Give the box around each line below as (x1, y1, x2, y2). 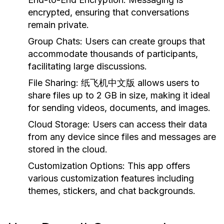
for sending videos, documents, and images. (28, 102, 210, 113)
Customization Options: (28, 160, 125, 171)
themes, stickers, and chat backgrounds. (28, 185, 195, 196)
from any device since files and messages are (28, 131, 216, 142)
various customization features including (28, 173, 194, 183)
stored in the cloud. (28, 144, 107, 154)
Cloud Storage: (28, 119, 90, 129)
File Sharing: (28, 77, 78, 88)
